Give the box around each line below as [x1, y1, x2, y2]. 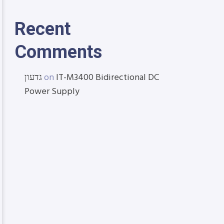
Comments [14, 41, 102, 62]
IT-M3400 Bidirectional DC [56, 70, 159, 85]
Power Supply [24, 84, 79, 99]
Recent [14, 18, 70, 39]
